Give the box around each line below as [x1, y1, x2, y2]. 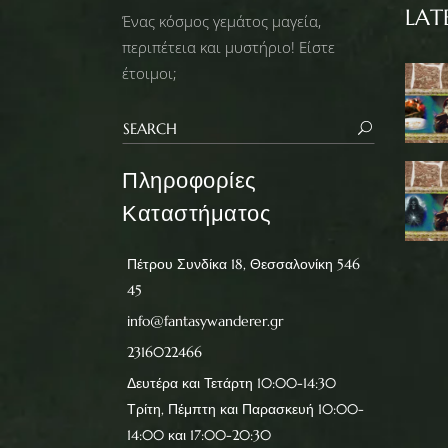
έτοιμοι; [122, 62, 177, 83]
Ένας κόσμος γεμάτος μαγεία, [122, 10, 321, 31]
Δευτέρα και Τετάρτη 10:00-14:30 [127, 373, 336, 392]
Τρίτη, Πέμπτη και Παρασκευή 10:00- [127, 399, 364, 418]
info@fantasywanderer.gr [127, 311, 283, 330]
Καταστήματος [122, 199, 271, 227]
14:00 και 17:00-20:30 [127, 425, 271, 444]
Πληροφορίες [122, 166, 257, 194]
